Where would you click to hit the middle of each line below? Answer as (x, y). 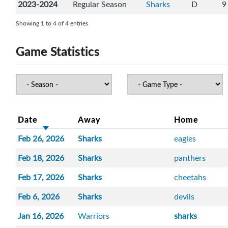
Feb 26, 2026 (41, 139)
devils (184, 197)
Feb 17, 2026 (41, 177)
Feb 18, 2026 (41, 158)
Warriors (94, 216)
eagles (185, 139)
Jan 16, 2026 (41, 216)
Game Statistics (58, 51)
